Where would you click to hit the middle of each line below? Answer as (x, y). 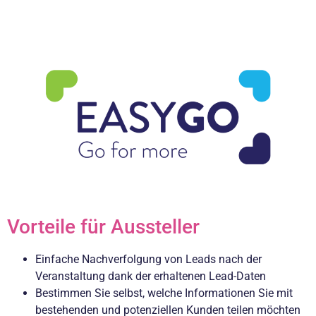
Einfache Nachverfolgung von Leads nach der (148, 259)
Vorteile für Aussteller (103, 226)
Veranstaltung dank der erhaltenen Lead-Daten (151, 276)
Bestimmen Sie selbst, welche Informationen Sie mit (164, 293)
